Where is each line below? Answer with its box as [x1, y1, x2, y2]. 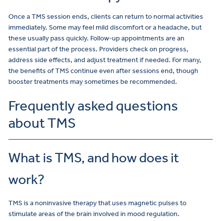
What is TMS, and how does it [8, 149, 179, 166]
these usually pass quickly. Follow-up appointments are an [8, 34, 184, 42]
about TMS [8, 114, 76, 132]
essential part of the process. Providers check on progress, [8, 44, 188, 53]
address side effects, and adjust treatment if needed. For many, [8, 55, 201, 64]
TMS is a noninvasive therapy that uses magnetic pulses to [8, 199, 186, 208]
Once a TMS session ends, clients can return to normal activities [8, 12, 203, 21]
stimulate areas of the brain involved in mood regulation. [8, 210, 180, 219]
